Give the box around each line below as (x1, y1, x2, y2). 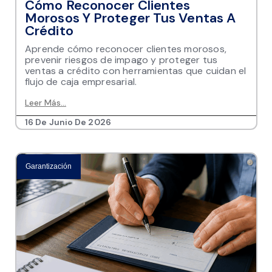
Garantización (25, 161, 72, 171)
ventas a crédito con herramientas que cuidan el (25, 64, 246, 77)
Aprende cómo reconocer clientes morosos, (25, 42, 227, 55)
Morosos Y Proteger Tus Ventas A (25, 8, 236, 27)
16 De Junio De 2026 (25, 116, 111, 127)
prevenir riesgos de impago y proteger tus (25, 53, 218, 66)
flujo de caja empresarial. (25, 75, 137, 88)
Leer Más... (25, 97, 66, 108)
